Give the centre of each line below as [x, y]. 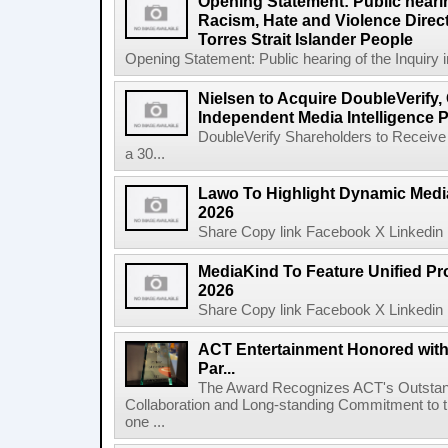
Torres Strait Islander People [305, 39]
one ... [145, 422]
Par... [216, 368]
